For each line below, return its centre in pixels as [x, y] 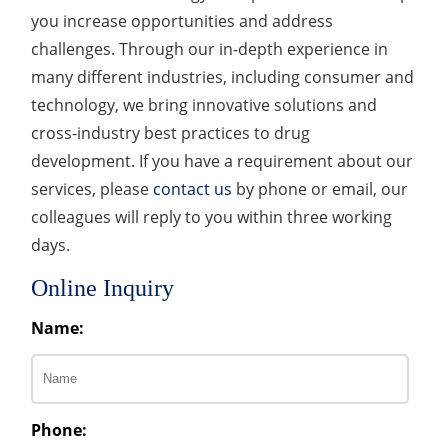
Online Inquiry [103, 287]
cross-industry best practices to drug [171, 132]
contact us [193, 188]
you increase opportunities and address [182, 20]
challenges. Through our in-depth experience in [210, 48]
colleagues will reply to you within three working [212, 216]
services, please [92, 188]
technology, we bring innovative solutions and [204, 104]
